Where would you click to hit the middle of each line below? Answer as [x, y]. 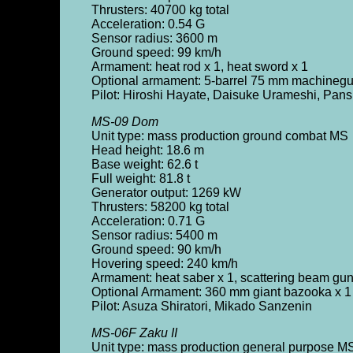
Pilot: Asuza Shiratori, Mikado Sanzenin [201, 306]
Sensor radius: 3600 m [154, 38]
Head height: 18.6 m [147, 150]
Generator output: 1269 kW [166, 193]
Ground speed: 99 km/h [156, 52]
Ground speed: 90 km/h [156, 249]
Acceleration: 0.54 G [148, 24]
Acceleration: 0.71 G [148, 221]
